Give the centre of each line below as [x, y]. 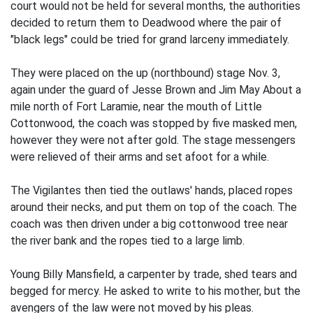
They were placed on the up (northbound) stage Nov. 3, [145, 73]
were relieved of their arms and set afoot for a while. [140, 157]
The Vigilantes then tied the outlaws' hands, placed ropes [152, 191]
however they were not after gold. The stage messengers [153, 140]
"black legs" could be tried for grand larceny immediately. [150, 40]
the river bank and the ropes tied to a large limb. [128, 241]
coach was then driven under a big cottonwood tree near [149, 224]
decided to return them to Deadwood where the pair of [146, 23]
